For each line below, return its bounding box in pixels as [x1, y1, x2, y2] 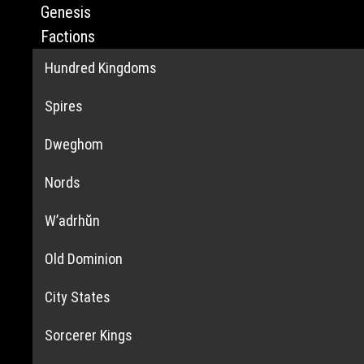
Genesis [40, 2, 91, 22]
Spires [44, 97, 83, 115]
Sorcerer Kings [44, 327, 132, 344]
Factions [40, 27, 95, 46]
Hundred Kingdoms [44, 59, 157, 76]
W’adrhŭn [44, 212, 100, 229]
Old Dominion [44, 250, 123, 267]
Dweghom [44, 136, 103, 153]
